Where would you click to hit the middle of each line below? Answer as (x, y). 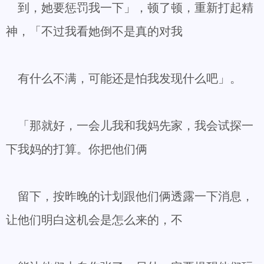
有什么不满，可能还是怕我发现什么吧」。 (124, 78)
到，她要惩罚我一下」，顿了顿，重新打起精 (130, 8)
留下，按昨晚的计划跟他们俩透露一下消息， (130, 196)
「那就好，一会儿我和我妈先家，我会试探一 (130, 126)
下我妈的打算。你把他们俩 (77, 149)
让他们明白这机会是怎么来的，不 (94, 220)
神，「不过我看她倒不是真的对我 (94, 31)
